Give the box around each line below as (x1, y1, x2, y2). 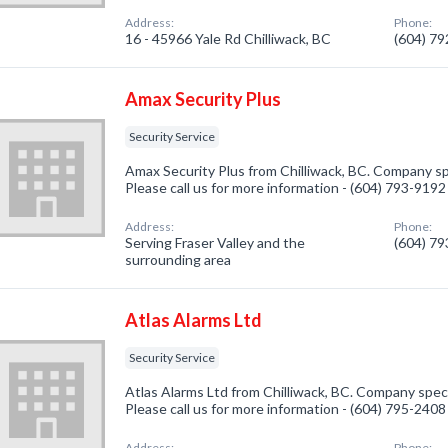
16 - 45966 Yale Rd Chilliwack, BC (125, 30, 332, 47)
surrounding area (125, 251, 232, 268)
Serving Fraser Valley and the (125, 234, 306, 251)
